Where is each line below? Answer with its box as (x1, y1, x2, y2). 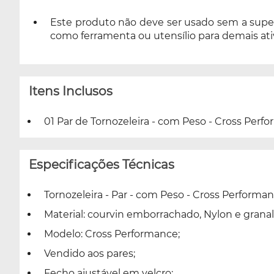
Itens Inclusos (29, 83, 113, 98)
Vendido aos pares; (44, 247, 135, 259)
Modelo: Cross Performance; (44, 228, 180, 240)
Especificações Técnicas (29, 157, 174, 172)
